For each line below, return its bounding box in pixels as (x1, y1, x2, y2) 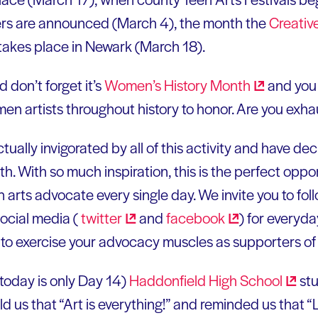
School (240, 269, 283, 290)
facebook (166, 207, 225, 228)
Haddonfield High (129, 269, 240, 290)
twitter (81, 207, 122, 228)
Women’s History (104, 74, 210, 95)
